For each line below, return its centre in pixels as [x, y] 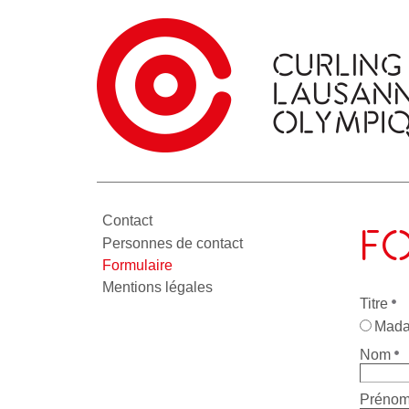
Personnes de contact [173, 243]
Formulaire [137, 265]
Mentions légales [157, 288]
